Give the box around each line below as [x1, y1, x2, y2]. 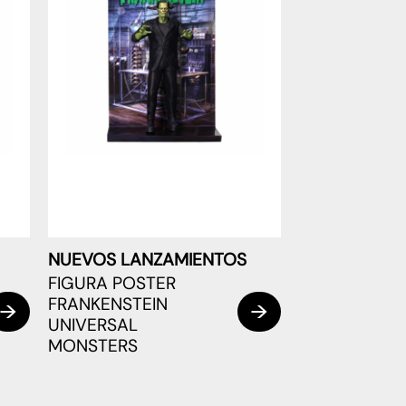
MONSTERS [48, 333, 138, 357]
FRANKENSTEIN [48, 292, 168, 315]
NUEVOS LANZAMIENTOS [48, 248, 246, 271]
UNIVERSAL [48, 313, 138, 336]
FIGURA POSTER [48, 271, 176, 295]
